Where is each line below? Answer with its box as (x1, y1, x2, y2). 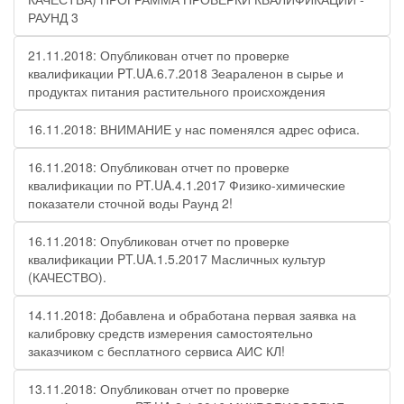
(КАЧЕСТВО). (28, 268, 106, 286)
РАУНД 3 (28, 8, 78, 26)
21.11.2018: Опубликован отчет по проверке (28, 46, 289, 64)
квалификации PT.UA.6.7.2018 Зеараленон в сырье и (28, 64, 344, 82)
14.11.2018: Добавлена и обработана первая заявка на (28, 306, 356, 324)
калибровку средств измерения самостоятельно (28, 324, 313, 342)
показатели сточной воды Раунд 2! (28, 194, 233, 212)
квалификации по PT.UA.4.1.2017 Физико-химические (28, 176, 345, 194)
